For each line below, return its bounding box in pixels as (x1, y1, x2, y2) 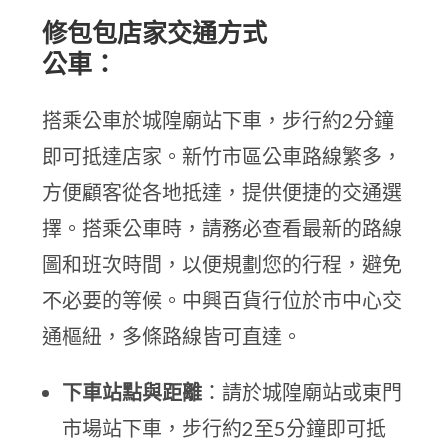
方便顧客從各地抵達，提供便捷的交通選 (42, 180, 403, 204)
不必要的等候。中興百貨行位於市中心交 (42, 288, 403, 312)
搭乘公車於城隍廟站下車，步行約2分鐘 (42, 108, 395, 132)
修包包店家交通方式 (42, 17, 268, 47)
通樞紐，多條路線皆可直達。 (42, 324, 303, 348)
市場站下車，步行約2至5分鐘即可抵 (62, 416, 387, 440)
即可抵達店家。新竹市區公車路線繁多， (42, 144, 403, 168)
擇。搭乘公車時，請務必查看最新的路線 (42, 216, 403, 240)
